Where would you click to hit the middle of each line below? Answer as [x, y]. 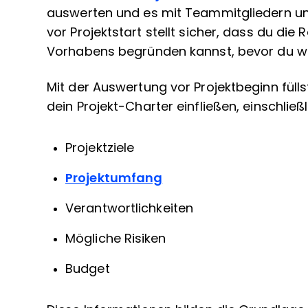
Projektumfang [114, 178]
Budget [88, 269]
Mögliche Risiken [116, 239]
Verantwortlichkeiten [129, 209]
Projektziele [100, 148]
